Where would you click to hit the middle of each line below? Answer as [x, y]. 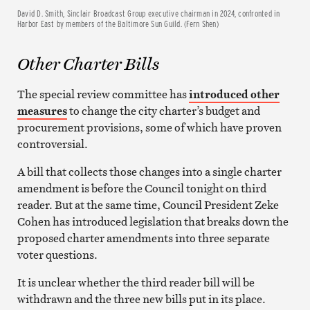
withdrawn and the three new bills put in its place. [141, 299]
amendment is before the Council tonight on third [142, 188]
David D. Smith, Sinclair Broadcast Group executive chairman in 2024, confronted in [148, 13]
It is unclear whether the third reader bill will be [136, 282]
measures [42, 110]
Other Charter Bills [88, 64]
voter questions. [57, 254]
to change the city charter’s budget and [163, 110]
